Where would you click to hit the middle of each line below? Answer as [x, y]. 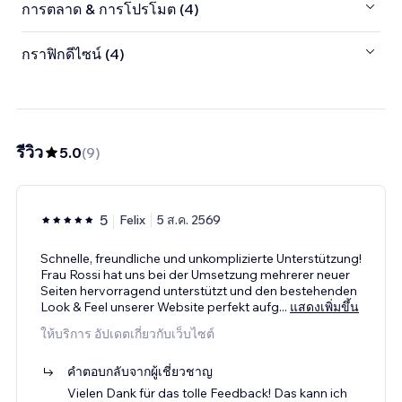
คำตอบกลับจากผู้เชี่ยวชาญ [140, 371]
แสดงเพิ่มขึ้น [324, 306]
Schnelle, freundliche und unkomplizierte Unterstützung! [201, 258]
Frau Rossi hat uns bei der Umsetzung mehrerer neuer [195, 274]
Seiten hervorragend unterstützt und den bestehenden [199, 290]
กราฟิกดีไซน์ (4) [73, 54]
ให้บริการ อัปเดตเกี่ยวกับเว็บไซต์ [127, 333]
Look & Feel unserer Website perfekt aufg [160, 306]
